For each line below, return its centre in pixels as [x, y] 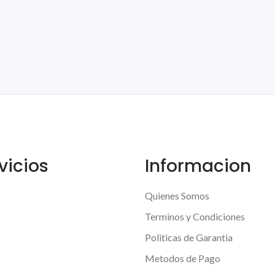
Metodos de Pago [183, 258]
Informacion [198, 166]
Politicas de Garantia [189, 237]
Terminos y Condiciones [195, 216]
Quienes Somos [177, 196]
